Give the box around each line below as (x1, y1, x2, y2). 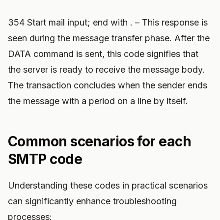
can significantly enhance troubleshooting (8, 196, 177, 206)
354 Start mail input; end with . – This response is (8, 17, 208, 27)
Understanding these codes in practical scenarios (8, 180, 208, 191)
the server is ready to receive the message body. (8, 64, 205, 75)
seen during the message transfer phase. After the (8, 33, 210, 43)
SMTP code (8, 151, 82, 167)
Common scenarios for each (8, 133, 192, 150)
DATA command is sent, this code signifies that (8, 49, 198, 59)
